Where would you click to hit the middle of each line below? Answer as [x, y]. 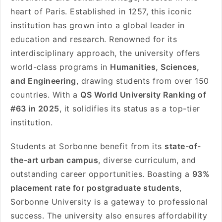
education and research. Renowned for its [94, 39]
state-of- [183, 146]
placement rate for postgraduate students [95, 188]
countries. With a [45, 95]
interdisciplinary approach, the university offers [105, 53]
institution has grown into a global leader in [98, 25]
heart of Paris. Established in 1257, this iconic [101, 11]
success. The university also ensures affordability [109, 216]
